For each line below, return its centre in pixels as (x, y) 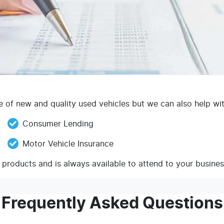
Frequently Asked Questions (112, 203)
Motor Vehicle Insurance (68, 144)
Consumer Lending (58, 124)
